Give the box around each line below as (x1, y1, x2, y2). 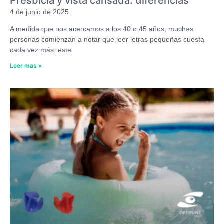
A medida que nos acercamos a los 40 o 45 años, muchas (10, 25, 193, 33)
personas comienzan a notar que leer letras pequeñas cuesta (10, 35, 204, 44)
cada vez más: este (10, 46, 71, 54)
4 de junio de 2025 (10, 8, 69, 16)
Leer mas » (10, 62, 42, 70)
